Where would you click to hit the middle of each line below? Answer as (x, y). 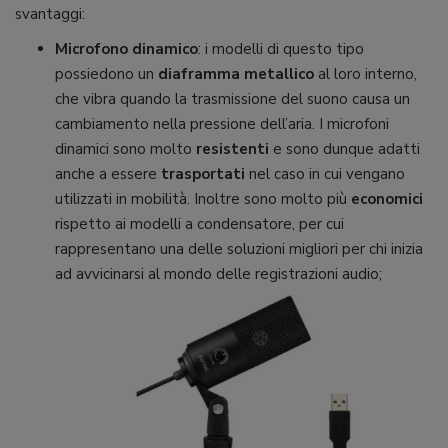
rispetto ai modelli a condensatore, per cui (199, 223)
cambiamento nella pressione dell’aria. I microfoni (222, 123)
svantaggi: (50, 13)
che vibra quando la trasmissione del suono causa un (232, 98)
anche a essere (108, 173)
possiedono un (106, 73)
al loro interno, (365, 73)
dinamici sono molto (125, 148)
